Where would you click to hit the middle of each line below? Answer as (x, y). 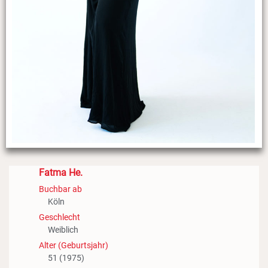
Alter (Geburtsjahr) (74, 246)
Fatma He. (61, 173)
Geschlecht (60, 217)
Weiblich (63, 230)
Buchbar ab (60, 189)
